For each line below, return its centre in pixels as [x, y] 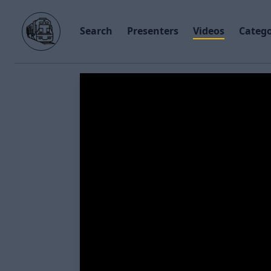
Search [96, 31]
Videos [209, 31]
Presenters [153, 31]
